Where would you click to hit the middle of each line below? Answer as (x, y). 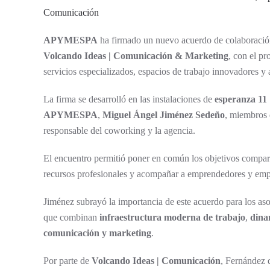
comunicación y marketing (97, 233)
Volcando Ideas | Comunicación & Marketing (136, 56)
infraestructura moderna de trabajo (172, 217)
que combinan (71, 217)
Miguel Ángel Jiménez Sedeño (164, 115)
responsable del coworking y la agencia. (119, 130)
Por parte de (67, 261)
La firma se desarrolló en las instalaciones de (129, 99)
